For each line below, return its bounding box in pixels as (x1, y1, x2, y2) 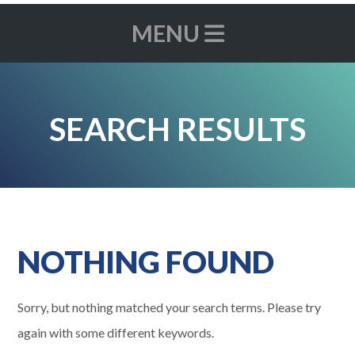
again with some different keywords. (17, 325, 215, 341)
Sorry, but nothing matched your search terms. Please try (17, 300, 322, 315)
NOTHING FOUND (17, 242, 275, 280)
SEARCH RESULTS (49, 109, 306, 148)
